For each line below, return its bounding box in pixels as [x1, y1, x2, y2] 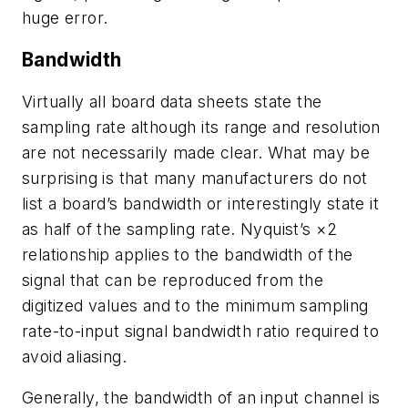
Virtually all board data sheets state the [22, 91, 322, 111]
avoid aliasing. [22, 346, 127, 366]
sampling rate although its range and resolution [22, 117, 381, 137]
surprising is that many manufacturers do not [22, 168, 368, 188]
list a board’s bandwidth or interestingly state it [22, 193, 379, 213]
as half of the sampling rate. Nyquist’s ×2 [22, 219, 338, 239]
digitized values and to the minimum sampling [22, 295, 369, 315]
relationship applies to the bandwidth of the [22, 244, 353, 264]
